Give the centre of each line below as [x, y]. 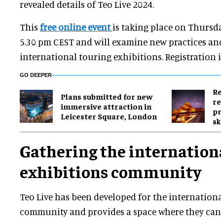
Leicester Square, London [109, 116]
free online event [76, 27]
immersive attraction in [106, 106]
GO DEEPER [36, 75]
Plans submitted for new [107, 96]
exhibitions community [110, 171]
